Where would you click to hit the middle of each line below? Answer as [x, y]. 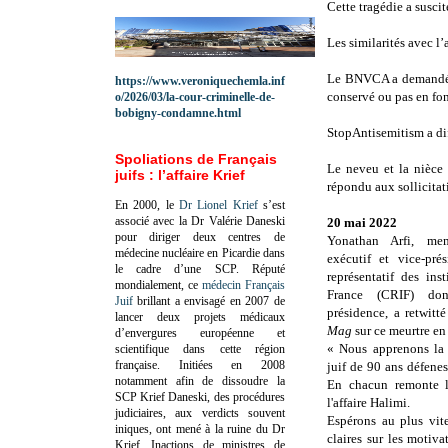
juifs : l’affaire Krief [180, 174]
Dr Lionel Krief [218, 204]
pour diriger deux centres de [200, 236]
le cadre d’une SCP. [183, 268]
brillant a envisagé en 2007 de [209, 300]
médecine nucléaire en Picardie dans [200, 252]
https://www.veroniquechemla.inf [200, 80]
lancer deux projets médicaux [200, 316]
